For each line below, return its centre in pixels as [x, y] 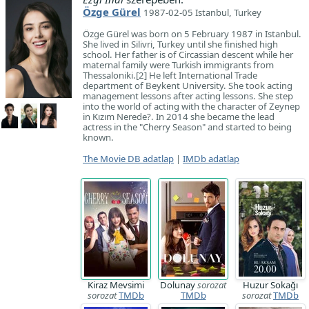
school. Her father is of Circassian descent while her [188, 54]
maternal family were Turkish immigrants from [178, 65]
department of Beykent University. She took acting [188, 86]
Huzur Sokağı [270, 285]
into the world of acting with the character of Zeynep [191, 106]
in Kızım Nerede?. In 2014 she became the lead [179, 117]
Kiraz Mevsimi [116, 285]
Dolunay [179, 285]
